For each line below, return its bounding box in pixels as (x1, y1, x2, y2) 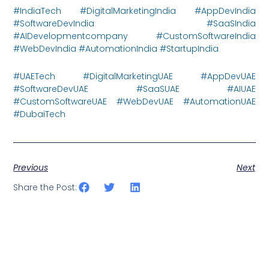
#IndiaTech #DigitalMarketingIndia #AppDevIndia (13, 5, 256, 17)
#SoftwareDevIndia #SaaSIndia (13, 17, 256, 30)
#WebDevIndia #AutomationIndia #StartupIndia (13, 43, 219, 55)
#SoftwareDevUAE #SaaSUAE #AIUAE (13, 82, 256, 95)
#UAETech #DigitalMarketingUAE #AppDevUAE (13, 70, 256, 82)
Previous (13, 162, 49, 174)
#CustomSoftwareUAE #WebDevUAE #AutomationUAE (13, 95, 256, 107)
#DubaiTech (13, 107, 66, 120)
